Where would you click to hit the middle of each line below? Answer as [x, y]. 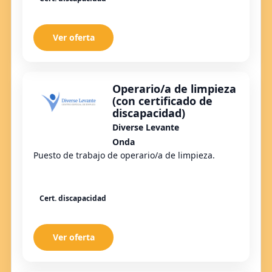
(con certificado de [162, 100]
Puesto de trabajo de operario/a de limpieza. [124, 155]
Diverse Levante [146, 127]
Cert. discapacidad [73, 199]
